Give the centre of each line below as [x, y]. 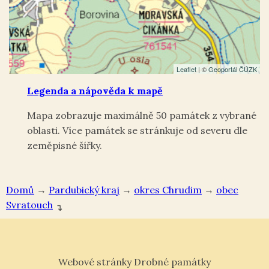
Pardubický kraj [84, 189]
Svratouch [29, 204]
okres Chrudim [168, 189]
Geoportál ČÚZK [233, 69]
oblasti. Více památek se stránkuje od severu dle [137, 130]
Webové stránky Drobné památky [134, 261]
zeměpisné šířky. [65, 145]
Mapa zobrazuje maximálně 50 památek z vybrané [142, 115]
